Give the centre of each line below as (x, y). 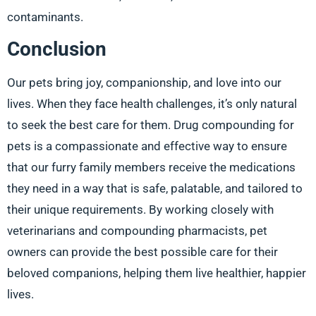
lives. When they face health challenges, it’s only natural (152, 104)
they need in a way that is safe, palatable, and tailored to (155, 189)
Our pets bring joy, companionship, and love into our (144, 83)
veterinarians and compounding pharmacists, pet (137, 231)
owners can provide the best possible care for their (142, 252)
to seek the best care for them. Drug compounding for (151, 125)
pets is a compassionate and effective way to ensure (147, 146)
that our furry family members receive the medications (151, 168)
